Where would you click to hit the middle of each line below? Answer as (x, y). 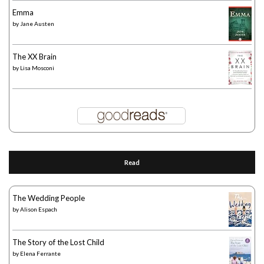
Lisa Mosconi (37, 67)
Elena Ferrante (40, 253)
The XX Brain (34, 56)
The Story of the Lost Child (58, 242)
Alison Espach (39, 209)
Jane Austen (37, 23)
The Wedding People (49, 198)
